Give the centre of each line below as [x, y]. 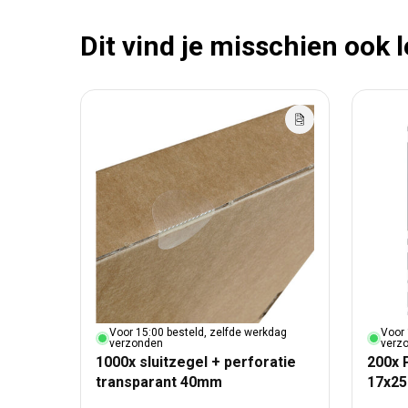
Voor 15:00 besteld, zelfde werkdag [198, 333]
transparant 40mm [159, 382]
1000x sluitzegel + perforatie [196, 362]
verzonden [136, 344]
